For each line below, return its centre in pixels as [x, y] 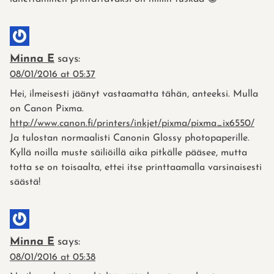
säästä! [25, 183]
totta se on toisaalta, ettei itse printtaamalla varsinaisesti [136, 168]
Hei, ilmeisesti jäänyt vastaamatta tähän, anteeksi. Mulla [134, 94]
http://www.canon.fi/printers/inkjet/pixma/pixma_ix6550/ [132, 124]
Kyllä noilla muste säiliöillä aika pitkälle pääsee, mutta [128, 153]
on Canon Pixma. [47, 109]
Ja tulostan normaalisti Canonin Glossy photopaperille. [130, 139]
